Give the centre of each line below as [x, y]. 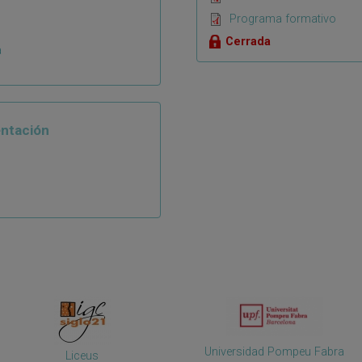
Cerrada [248, 41]
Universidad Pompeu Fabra [275, 351]
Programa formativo [283, 19]
